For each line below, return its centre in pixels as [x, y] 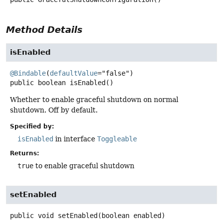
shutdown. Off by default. [54, 110]
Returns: [25, 153]
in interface [75, 139]
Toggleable [117, 139]
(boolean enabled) [131, 215]
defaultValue [74, 73]
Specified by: [32, 126]
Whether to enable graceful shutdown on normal [94, 99]
